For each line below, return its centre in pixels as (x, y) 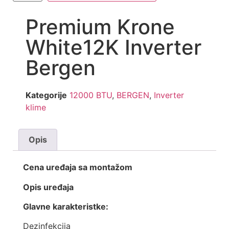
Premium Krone (100, 27)
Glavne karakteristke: (66, 206)
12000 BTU (91, 95)
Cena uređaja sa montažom (78, 167)
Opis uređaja (49, 187)
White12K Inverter (113, 47)
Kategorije (46, 95)
